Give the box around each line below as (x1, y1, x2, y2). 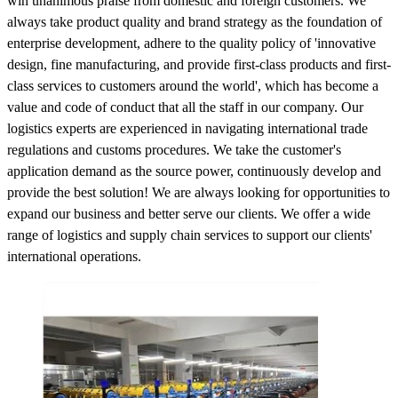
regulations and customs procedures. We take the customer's (7, 141, 341, 157)
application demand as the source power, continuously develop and (7, 163, 381, 179)
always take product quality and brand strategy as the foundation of (7, 13, 382, 29)
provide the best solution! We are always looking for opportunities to (7, 184, 390, 200)
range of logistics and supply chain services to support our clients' (7, 227, 372, 243)
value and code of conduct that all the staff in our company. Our (7, 99, 363, 115)
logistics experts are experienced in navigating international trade (7, 120, 368, 136)
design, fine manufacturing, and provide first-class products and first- (7, 56, 391, 72)
